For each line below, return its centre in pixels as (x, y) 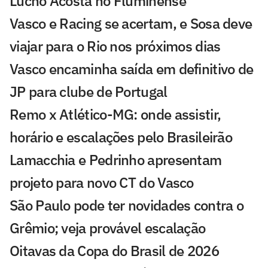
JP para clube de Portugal (89, 92)
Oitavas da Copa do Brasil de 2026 (114, 251)
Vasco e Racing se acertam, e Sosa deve (131, 24)
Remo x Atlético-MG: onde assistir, (115, 115)
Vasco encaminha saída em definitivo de (132, 69)
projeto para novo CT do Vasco (102, 183)
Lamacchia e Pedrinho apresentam (116, 160)
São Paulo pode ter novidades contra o (127, 205)
